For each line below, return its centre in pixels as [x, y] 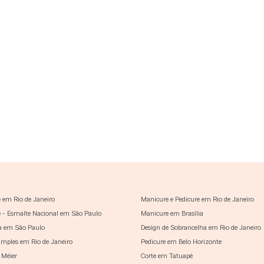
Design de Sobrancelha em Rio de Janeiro [201, 227]
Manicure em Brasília [172, 213]
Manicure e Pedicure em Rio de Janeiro [197, 199]
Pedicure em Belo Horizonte [181, 241]
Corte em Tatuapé [167, 255]
